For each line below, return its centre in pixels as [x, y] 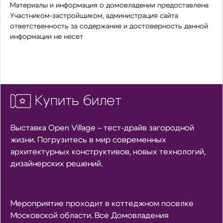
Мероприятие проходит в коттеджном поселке [102, 204]
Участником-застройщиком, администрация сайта [94, 15]
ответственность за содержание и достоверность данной [109, 26]
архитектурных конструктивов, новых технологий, [108, 152]
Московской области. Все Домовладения [89, 216]
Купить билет [78, 101]
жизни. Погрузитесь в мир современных [88, 140]
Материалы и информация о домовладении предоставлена [109, 5]
